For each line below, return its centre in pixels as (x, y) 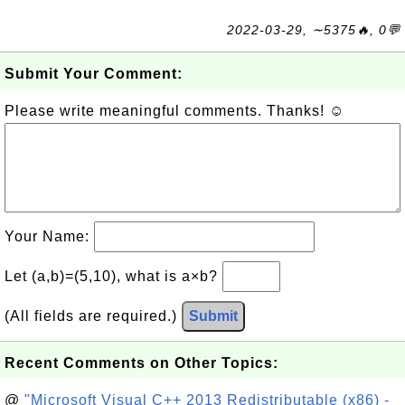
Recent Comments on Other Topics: (141, 363)
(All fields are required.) (93, 316)
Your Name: (49, 236)
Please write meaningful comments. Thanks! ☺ (174, 111)
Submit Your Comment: (94, 74)
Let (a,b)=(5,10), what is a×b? (113, 276)
